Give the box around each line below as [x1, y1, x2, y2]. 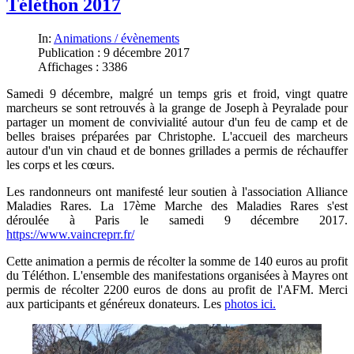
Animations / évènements [54, 32, 179, 46]
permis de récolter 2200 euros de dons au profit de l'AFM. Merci [6, 283, 348, 297]
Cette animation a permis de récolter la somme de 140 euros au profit [6, 254, 348, 269]
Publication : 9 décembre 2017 [38, 46, 190, 60]
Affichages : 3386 [38, 60, 127, 74]
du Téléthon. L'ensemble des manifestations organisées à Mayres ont [6, 269, 348, 283]
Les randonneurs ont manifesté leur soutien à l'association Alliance [6, 185, 348, 199]
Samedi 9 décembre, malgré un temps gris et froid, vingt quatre [6, 87, 348, 101]
